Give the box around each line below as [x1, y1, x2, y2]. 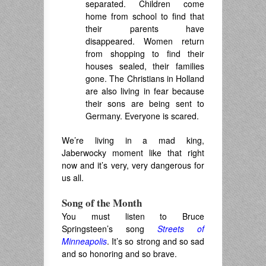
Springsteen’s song [62, 223, 157, 235]
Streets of [157, 223, 204, 235]
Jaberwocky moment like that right [62, 147, 204, 159]
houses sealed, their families [85, 60, 204, 72]
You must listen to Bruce [62, 210, 204, 223]
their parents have [85, 23, 204, 35]
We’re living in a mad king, [62, 134, 204, 147]
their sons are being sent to [85, 97, 204, 110]
